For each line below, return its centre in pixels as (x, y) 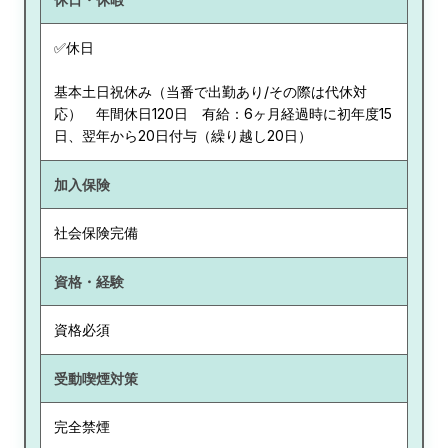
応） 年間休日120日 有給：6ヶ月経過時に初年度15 (222, 114)
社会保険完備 (95, 233)
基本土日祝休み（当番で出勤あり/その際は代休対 (210, 92)
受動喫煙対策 (95, 378)
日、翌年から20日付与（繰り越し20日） (182, 136)
